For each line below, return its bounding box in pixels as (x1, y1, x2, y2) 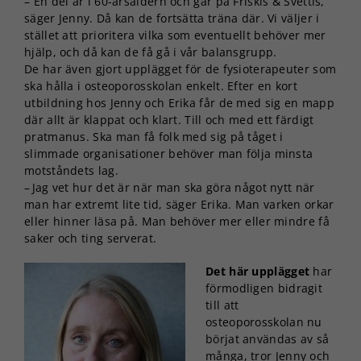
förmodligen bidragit (205, 280, 323, 296)
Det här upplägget (205, 263, 310, 279)
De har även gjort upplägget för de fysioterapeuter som (24, 60, 337, 77)
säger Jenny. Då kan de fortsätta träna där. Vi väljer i (24, 10, 320, 26)
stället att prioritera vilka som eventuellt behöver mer (24, 27, 326, 43)
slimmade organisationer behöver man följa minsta (24, 145, 313, 161)
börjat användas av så (205, 330, 330, 346)
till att (205, 297, 239, 313)
